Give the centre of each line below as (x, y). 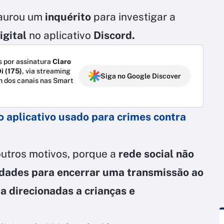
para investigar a (133, 16)
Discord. (114, 35)
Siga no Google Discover (141, 76)
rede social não (155, 153)
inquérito (68, 16)
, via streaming (46, 71)
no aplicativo (61, 35)
